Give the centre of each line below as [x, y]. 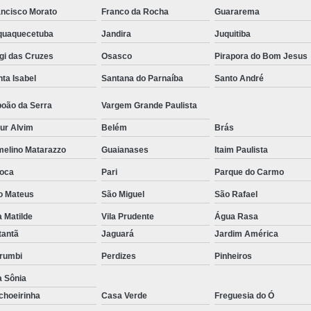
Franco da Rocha [135, 11]
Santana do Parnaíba [142, 78]
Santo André [239, 78]
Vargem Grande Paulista [149, 105]
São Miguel [123, 194]
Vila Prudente [127, 216]
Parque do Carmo [250, 172]
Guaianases [125, 150]
